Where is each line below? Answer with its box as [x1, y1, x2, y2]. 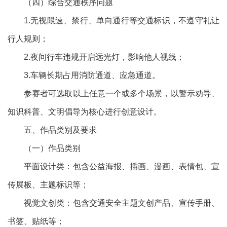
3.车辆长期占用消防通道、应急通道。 [24, 71, 160, 80]
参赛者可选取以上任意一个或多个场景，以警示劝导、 [24, 89, 219, 98]
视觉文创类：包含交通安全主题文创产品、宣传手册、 [24, 199, 219, 207]
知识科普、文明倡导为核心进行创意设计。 [8, 107, 162, 116]
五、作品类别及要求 [24, 126, 97, 134]
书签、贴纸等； [8, 217, 64, 225]
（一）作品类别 [24, 144, 81, 153]
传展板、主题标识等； [8, 180, 89, 189]
